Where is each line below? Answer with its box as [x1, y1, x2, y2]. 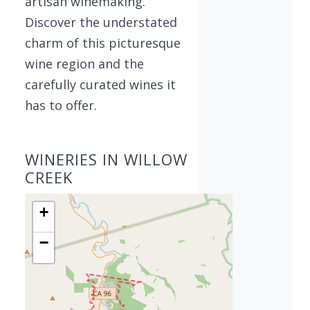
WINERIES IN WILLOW [25, 149, 188, 170]
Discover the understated [25, 14, 177, 30]
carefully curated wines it [25, 76, 176, 93]
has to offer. [25, 97, 97, 113]
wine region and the [25, 55, 144, 72]
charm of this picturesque [25, 35, 181, 51]
